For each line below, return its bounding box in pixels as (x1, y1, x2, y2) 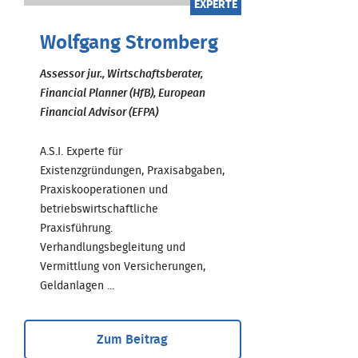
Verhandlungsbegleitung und (40, 241, 185, 253)
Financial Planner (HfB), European (40, 87, 205, 99)
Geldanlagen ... (40, 280, 114, 292)
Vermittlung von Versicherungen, (40, 261, 205, 272)
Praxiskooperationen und (40, 184, 168, 196)
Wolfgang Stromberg (40, 33, 218, 53)
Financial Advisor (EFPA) (40, 106, 158, 118)
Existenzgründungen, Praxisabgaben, (40, 165, 225, 177)
